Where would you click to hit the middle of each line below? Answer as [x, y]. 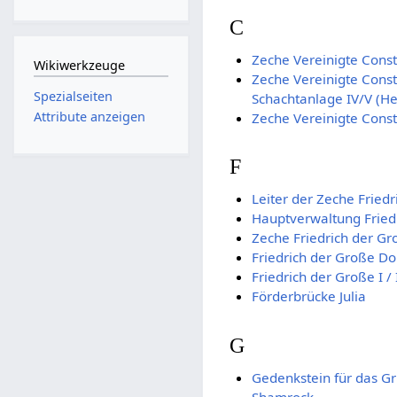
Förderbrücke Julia [308, 296]
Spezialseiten [73, 96]
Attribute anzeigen [89, 117]
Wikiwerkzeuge [79, 66]
